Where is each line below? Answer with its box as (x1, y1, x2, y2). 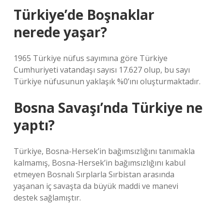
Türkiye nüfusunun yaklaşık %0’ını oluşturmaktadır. (14, 76, 201, 87)
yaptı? (14, 116, 55, 134)
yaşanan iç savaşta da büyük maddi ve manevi (14, 181, 178, 191)
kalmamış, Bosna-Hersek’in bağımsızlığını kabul (14, 157, 186, 168)
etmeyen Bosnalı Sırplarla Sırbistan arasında (14, 169, 174, 180)
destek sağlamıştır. (14, 192, 81, 203)
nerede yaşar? (14, 23, 107, 41)
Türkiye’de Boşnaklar (14, 5, 155, 24)
